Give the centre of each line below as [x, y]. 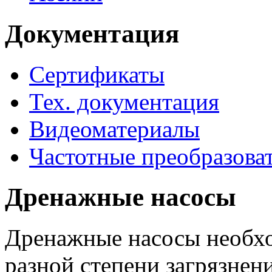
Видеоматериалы [114, 129]
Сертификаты [97, 75]
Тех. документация [124, 102]
